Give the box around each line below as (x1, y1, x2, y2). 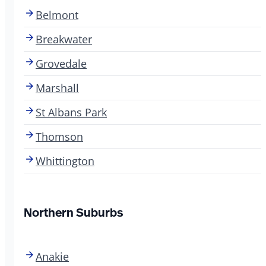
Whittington (36, 153, 94, 168)
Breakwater (36, 31, 92, 46)
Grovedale (36, 56, 87, 71)
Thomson (36, 129, 83, 144)
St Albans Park (36, 104, 107, 119)
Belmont (36, 7, 78, 22)
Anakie (36, 249, 69, 264)
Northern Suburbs (24, 204, 123, 220)
